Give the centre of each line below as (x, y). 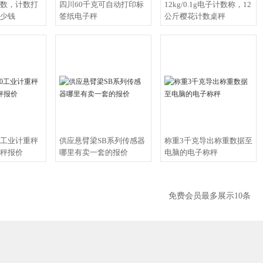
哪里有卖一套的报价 (94, 152)
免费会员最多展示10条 (209, 196)
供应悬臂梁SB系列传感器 (102, 141)
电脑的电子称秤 (191, 152)
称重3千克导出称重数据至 (208, 141)
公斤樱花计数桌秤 (195, 16)
